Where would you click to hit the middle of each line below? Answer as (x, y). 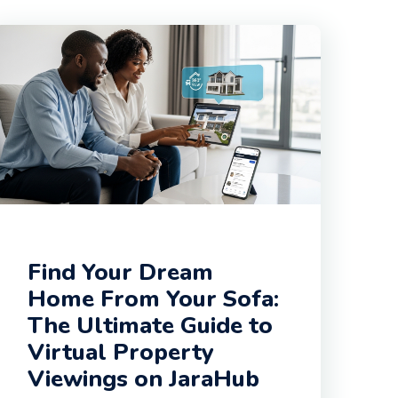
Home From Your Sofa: (153, 298)
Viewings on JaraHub (143, 378)
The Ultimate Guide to (150, 325)
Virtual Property (121, 352)
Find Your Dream (120, 272)
